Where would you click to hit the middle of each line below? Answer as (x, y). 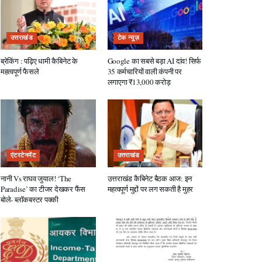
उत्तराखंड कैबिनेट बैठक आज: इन (150, 179)
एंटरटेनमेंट (23, 155)
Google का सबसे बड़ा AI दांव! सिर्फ (154, 61)
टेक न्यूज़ (128, 38)
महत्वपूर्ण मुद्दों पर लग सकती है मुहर (150, 189)
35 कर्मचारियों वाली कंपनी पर (144, 72)
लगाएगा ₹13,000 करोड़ (139, 82)
